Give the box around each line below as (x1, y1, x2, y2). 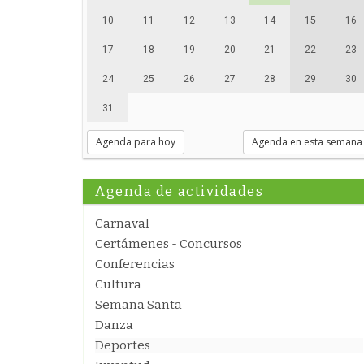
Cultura (95, 277, 141, 292)
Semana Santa (95, 297, 182, 312)
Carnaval (95, 216, 149, 231)
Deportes (95, 338, 150, 353)
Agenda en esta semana (252, 135, 362, 149)
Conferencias (95, 257, 175, 271)
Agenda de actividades (95, 183, 264, 200)
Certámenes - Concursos (95, 236, 242, 251)
